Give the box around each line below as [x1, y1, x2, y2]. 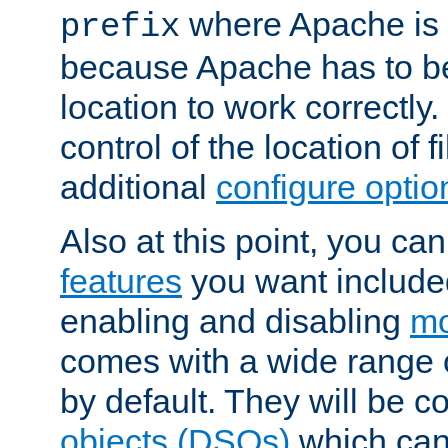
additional [60, 168, 216, 207]
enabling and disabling [60, 302, 410, 341]
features [60, 262, 182, 301]
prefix [60, 8, 180, 47]
